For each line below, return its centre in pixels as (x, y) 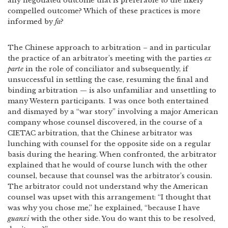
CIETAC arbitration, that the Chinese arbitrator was (100, 133)
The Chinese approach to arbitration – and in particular (109, 48)
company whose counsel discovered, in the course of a (105, 122)
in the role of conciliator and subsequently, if (106, 69)
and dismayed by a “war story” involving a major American (113, 112)
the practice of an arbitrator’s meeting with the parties (106, 58)
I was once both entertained (158, 101)
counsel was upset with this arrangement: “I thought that (109, 197)
